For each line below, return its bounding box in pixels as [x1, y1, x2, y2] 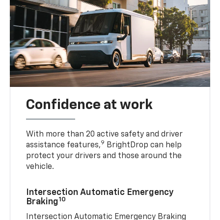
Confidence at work [26, 98, 153, 112]
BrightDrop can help [105, 141, 182, 150]
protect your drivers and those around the [26, 152, 182, 161]
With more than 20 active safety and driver [26, 131, 183, 139]
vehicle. [26, 163, 55, 171]
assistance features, [26, 141, 101, 150]
